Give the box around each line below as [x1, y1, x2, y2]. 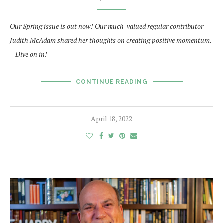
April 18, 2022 [91, 114, 132, 124]
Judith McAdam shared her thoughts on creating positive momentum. [10, 35, 211, 45]
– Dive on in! [10, 49, 47, 59]
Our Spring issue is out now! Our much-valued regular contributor [10, 21, 203, 31]
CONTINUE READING [75, 78, 148, 86]
